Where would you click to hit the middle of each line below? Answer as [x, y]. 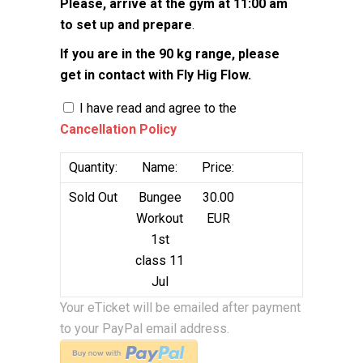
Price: [218, 167]
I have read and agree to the [156, 108]
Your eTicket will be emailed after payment [180, 307]
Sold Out [93, 197]
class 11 [160, 261]
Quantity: [93, 167]
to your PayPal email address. [145, 329]
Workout [160, 218]
